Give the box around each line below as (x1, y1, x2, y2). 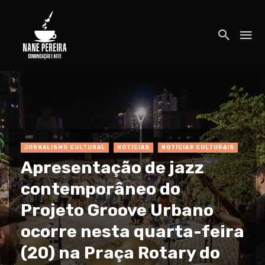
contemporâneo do (21, 178, 180, 199)
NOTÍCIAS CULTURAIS (161, 144, 234, 150)
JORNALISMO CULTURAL (24, 144, 105, 150)
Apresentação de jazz (21, 157, 204, 177)
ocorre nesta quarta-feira (21, 221, 244, 241)
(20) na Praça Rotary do (21, 242, 220, 263)
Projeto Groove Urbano (21, 199, 214, 220)
